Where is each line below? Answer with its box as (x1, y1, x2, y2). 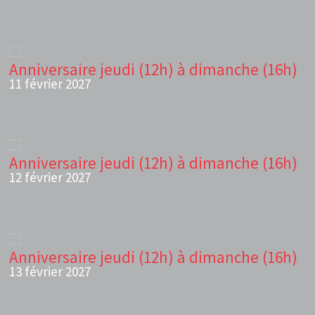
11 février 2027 (9, 75, 91, 93)
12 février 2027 (9, 169, 91, 186)
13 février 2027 (9, 262, 91, 280)
